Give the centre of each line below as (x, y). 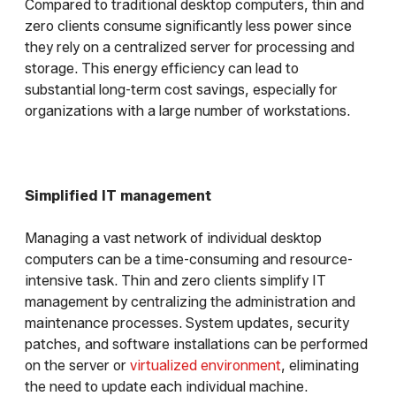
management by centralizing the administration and (190, 302)
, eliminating (320, 366)
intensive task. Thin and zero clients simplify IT (175, 281)
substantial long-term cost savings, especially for (181, 90)
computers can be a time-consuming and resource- (189, 260)
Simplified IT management (118, 196)
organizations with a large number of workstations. (187, 111)
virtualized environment (206, 366)
